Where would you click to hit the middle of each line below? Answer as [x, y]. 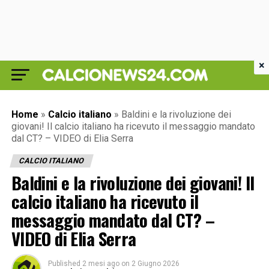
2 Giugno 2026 [155, 264]
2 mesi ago [101, 264]
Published [64, 264]
